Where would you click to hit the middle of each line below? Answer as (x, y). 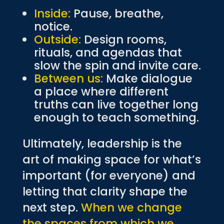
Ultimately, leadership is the (102, 143)
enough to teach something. (116, 117)
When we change (131, 207)
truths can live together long (116, 104)
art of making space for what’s (111, 159)
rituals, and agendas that (108, 52)
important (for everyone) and (109, 175)
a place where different (101, 91)
